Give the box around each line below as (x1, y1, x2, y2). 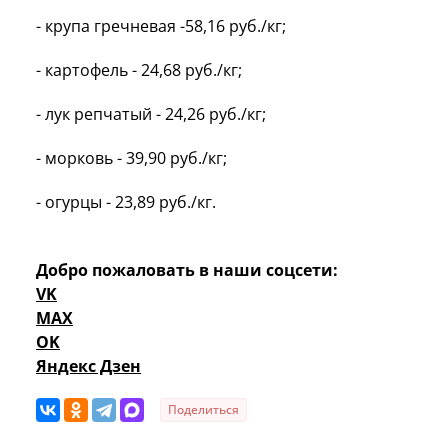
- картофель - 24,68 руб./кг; (36, 58, 242, 81)
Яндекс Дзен (36, 354, 141, 377)
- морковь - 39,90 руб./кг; (36, 146, 227, 169)
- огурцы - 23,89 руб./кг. (36, 190, 220, 213)
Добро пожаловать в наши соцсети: (36, 258, 338, 281)
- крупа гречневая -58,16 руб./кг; (36, 14, 286, 37)
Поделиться (168, 400, 239, 418)
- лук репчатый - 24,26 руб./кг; (36, 102, 266, 125)
